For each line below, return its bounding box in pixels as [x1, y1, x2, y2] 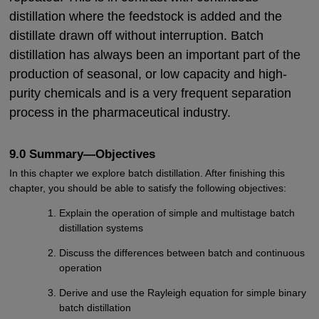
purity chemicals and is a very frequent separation [9, 85, 291, 100]
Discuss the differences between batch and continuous [59, 246, 305, 258]
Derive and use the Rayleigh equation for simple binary [59, 286, 307, 298]
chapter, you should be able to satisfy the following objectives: [9, 182, 286, 194]
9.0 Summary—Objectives [9, 147, 155, 162]
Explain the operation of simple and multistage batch [59, 206, 296, 219]
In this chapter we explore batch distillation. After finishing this [9, 167, 285, 179]
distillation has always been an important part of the [9, 46, 300, 62]
